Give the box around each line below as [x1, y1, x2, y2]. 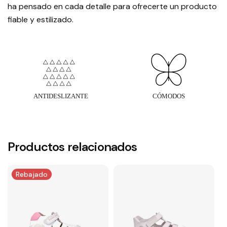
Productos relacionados [8, 138, 137, 155]
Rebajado [16, 169, 48, 179]
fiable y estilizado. [8, 14, 73, 25]
